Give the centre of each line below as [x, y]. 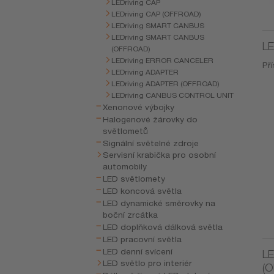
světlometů [126, 131]
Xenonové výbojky [139, 107]
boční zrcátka [131, 215]
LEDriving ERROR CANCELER [163, 60]
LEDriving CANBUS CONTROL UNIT [173, 95]
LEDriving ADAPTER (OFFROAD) [166, 83]
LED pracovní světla [143, 239]
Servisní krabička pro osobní [160, 155]
